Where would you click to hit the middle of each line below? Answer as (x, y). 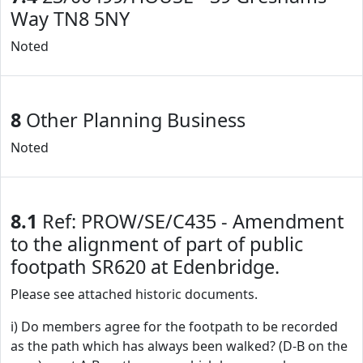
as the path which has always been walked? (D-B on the (179, 346)
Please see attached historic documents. (134, 294)
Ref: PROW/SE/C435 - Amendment (190, 221)
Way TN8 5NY (70, 19)
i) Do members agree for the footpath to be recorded (174, 327)
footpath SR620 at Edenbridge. (145, 267)
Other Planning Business (133, 120)
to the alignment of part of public (157, 244)
